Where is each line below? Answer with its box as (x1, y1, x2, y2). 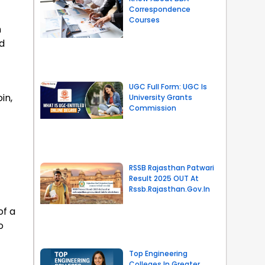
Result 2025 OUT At (128, 173, 199, 184)
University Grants (128, 92, 192, 103)
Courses (128, 14, 160, 25)
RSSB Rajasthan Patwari (128, 163, 214, 173)
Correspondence (128, 4, 190, 14)
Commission (128, 103, 176, 114)
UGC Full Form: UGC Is (128, 82, 207, 92)
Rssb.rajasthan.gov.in (128, 184, 210, 195)
